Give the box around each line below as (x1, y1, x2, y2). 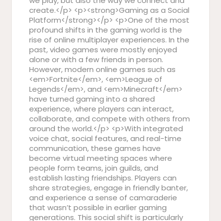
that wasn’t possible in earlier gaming (29, 202, 167, 213)
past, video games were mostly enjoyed (29, 44, 177, 55)
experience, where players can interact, (29, 104, 174, 114)
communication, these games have (29, 143, 161, 153)
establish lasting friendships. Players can (29, 173, 177, 183)
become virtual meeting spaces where (29, 153, 172, 163)
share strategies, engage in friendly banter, (29, 183, 188, 193)
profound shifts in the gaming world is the (29, 25, 182, 35)
